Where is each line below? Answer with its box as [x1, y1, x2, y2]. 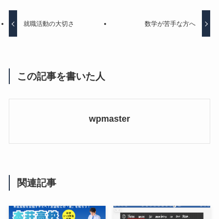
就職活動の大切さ [23, 20, 75, 27]
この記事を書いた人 [17, 70, 106, 82]
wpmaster [89, 114, 130, 124]
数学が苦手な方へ [144, 20, 196, 27]
